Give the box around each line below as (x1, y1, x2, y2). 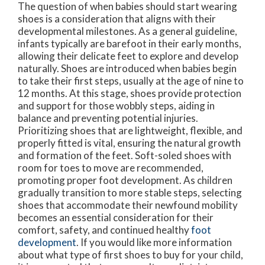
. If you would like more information (76, 235, 232, 248)
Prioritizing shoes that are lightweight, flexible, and (18, 124, 243, 137)
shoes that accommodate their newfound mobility (18, 198, 238, 211)
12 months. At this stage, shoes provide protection (18, 86, 241, 99)
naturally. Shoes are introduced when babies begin (18, 62, 237, 75)
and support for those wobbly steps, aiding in (18, 99, 215, 112)
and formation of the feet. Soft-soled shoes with (18, 148, 231, 161)
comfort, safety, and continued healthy (18, 223, 191, 236)
